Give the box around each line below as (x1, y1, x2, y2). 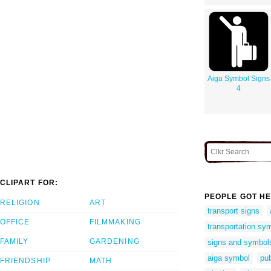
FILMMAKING (90, 218, 141, 227)
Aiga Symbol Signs (207, 74, 270, 83)
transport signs (207, 206, 260, 215)
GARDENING (90, 237, 140, 246)
